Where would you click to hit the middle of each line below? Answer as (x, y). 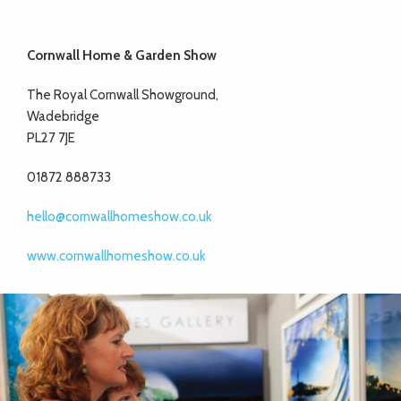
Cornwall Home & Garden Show (122, 56)
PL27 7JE (51, 138)
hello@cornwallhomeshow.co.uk (119, 217)
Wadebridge (63, 117)
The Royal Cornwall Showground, (123, 95)
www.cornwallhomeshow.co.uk (116, 256)
